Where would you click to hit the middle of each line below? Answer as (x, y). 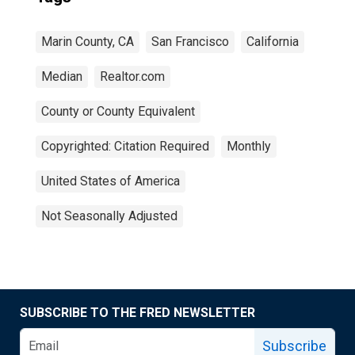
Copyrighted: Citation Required (125, 146)
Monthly (249, 146)
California (273, 42)
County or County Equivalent (118, 111)
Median (62, 76)
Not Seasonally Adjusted (109, 216)
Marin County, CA (88, 42)
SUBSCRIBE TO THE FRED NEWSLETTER (137, 313)
